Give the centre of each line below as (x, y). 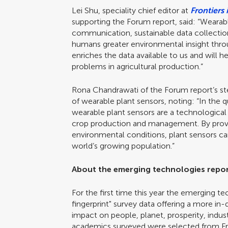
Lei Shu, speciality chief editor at (131, 10)
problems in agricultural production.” (139, 66)
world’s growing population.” (124, 146)
